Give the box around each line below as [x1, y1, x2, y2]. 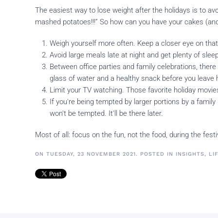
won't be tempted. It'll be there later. [50, 109, 163, 118]
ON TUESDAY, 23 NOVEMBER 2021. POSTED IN [35, 151, 176, 157]
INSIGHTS [176, 151, 204, 157]
